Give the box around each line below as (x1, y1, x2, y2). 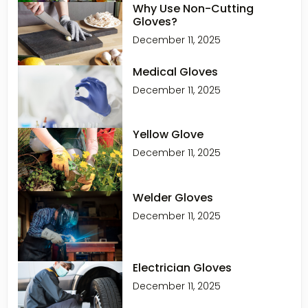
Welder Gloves (133, 189, 214, 206)
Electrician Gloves (133, 259, 232, 276)
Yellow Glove (133, 126, 204, 143)
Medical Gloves (133, 63, 219, 80)
